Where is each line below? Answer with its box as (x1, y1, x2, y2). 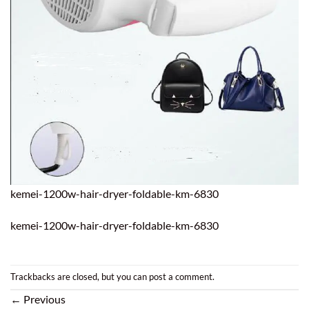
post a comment (149, 271, 212, 283)
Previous (21, 292, 66, 306)
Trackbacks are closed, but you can (10, 271, 149, 283)
